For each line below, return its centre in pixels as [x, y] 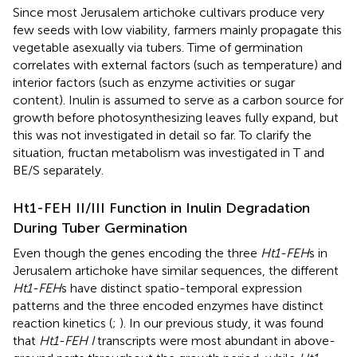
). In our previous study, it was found [222, 323]
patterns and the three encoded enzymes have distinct [168, 305]
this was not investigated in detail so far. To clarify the [162, 135]
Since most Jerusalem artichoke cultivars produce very [169, 12]
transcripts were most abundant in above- [215, 340]
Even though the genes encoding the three [137, 253]
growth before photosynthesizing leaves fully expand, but [176, 117]
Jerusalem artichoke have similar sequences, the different [176, 270]
